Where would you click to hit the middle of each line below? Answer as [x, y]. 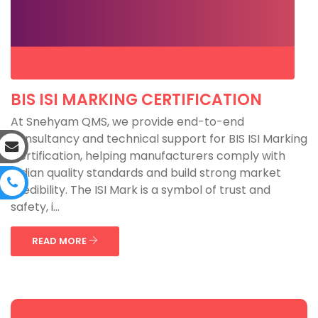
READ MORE [60, 241]
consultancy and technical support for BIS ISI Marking [159, 139]
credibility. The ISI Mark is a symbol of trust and [141, 190]
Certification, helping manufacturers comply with [148, 156]
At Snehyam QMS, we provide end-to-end [127, 122]
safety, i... [35, 207]
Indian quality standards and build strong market [146, 173]
